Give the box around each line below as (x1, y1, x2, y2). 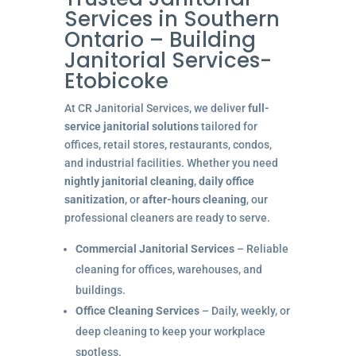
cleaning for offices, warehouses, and (75, 262, 262, 276)
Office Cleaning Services (75, 304, 199, 317)
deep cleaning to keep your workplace (75, 324, 265, 338)
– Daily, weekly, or (199, 304, 290, 317)
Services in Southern (64, 4, 280, 33)
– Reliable (234, 242, 288, 255)
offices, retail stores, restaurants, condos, (64, 137, 272, 151)
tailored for (198, 119, 257, 133)
